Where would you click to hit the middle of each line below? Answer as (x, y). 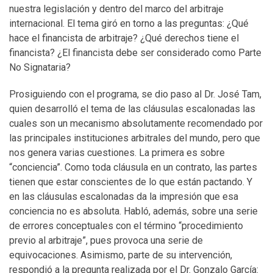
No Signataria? (41, 67)
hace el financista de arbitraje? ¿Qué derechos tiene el (124, 38)
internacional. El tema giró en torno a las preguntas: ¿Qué (129, 23)
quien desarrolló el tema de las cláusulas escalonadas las (132, 109)
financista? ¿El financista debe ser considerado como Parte (135, 53)
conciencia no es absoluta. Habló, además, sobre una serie (133, 211)
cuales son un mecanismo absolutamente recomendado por (136, 123)
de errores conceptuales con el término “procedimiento (126, 226)
